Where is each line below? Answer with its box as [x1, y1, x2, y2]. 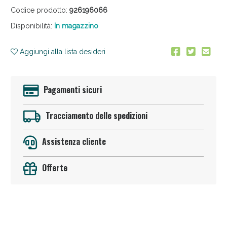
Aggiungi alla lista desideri [17, 47, 105, 56]
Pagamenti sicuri [43, 83, 102, 96]
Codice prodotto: [10, 6, 67, 14]
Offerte [42, 161, 67, 174]
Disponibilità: [10, 21, 52, 30]
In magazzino [54, 21, 98, 30]
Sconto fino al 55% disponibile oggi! [48, 95, 179, 104]
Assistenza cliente [42, 135, 106, 148]
